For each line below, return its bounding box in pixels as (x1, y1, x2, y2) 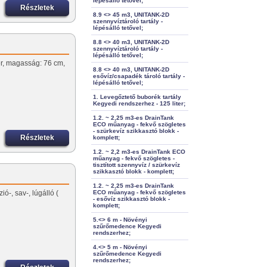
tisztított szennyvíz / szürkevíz (92, 162, 180, 169)
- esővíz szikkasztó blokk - (92, 195, 170, 203)
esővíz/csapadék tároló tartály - (92, 73, 185, 80)
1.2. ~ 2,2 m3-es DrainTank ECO (92, 148, 185, 156)
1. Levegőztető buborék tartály (92, 94, 181, 101)
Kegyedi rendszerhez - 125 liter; (92, 100, 185, 107)
